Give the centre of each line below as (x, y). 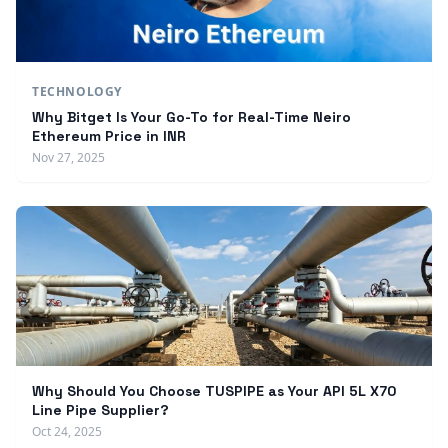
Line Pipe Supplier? (100, 410)
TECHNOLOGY (77, 91)
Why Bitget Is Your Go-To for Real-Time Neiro (191, 117)
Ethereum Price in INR (109, 136)
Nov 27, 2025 (68, 157)
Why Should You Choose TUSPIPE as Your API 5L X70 (214, 391)
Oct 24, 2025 (67, 431)
